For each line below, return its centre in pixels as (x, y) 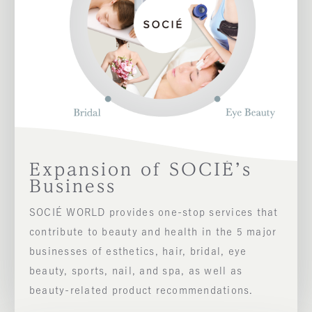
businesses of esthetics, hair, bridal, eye (138, 252)
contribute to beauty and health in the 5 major (153, 232)
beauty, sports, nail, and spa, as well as (136, 271)
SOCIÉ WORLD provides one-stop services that (154, 213)
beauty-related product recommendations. (141, 291)
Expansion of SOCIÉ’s (140, 170)
